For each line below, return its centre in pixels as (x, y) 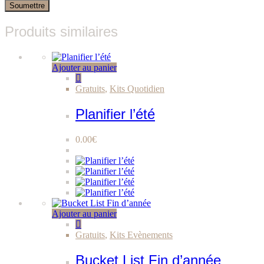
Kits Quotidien (137, 89)
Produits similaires (61, 32)
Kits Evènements (141, 235)
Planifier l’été (115, 114)
